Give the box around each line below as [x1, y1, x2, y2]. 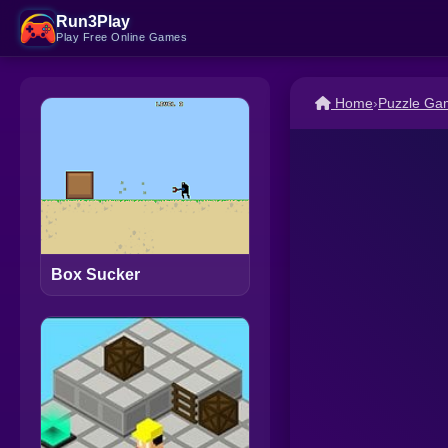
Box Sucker [51, 266, 140, 284]
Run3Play [56, 13, 130, 30]
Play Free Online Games [56, 31, 187, 43]
